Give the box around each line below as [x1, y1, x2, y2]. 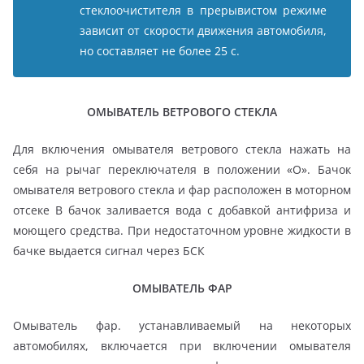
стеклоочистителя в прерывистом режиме [80, 2, 327, 19]
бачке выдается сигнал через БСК [13, 243, 205, 259]
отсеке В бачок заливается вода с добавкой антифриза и [13, 202, 351, 219]
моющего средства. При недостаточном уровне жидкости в [13, 223, 351, 239]
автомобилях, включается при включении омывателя [13, 338, 351, 354]
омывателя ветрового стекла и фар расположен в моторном [13, 182, 351, 198]
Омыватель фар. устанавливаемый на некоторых [13, 318, 351, 334]
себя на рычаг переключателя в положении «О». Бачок [13, 162, 351, 178]
